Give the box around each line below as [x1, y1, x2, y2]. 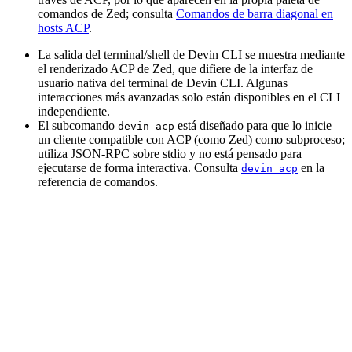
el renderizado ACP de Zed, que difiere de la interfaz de [38, 62, 313, 76]
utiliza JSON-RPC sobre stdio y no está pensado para [38, 147, 302, 161]
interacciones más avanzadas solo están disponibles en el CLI [38, 90, 340, 104]
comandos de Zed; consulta [38, 7, 176, 21]
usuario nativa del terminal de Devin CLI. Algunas [38, 76, 288, 90]
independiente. [38, 104, 110, 119]
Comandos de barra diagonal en [176, 7, 333, 21]
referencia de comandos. [38, 175, 158, 189]
